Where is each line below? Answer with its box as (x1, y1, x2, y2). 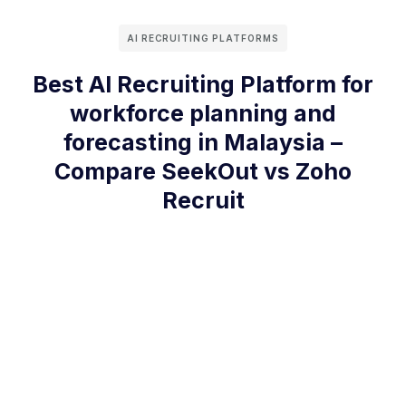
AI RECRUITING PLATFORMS (127, 32, 279, 43)
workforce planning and (70, 99, 336, 127)
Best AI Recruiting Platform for (33, 70, 373, 98)
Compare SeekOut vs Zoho (54, 157, 352, 185)
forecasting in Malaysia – (63, 128, 343, 156)
